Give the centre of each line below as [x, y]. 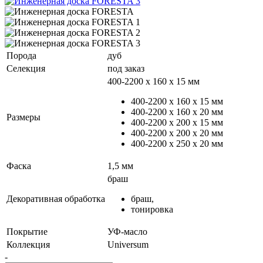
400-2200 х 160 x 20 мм [177, 112]
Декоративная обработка [56, 198]
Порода [21, 55]
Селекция [26, 68]
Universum [128, 244]
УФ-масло [127, 231]
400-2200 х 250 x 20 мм [177, 143]
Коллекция [28, 244]
